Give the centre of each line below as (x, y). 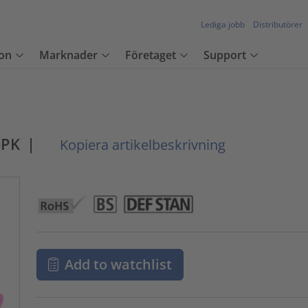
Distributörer (278, 25)
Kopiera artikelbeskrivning (141, 145)
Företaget (151, 55)
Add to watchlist (119, 264)
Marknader (68, 55)
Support (225, 55)
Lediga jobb (223, 25)
